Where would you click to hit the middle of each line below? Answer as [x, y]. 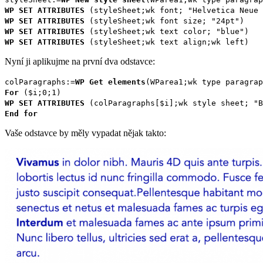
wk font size [174, 21]
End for [21, 113]
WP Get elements [110, 82]
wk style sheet [211, 103]
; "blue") [228, 31]
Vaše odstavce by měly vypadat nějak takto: [85, 133]
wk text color [176, 31]
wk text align [176, 42]
